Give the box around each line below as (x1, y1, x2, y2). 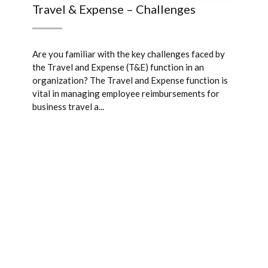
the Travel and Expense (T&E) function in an (32, 62, 204, 72)
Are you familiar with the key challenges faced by (32, 48, 225, 59)
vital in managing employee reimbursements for (32, 88, 220, 99)
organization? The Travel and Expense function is (32, 75, 228, 86)
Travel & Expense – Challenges (32, 2, 196, 16)
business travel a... (32, 101, 104, 112)
